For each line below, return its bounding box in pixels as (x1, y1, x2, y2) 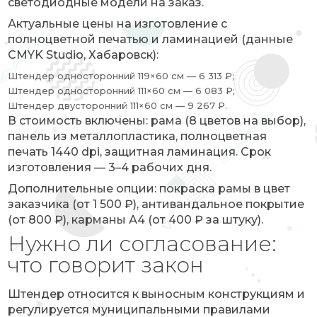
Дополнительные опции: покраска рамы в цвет (8, 182, 291, 195)
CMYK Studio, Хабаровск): (8, 48, 159, 62)
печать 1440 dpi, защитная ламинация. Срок (8, 145, 272, 158)
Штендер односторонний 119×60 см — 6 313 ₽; (8, 70, 235, 81)
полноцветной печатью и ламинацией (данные (8, 33, 294, 46)
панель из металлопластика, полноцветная (8, 129, 267, 143)
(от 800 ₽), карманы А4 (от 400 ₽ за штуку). (8, 213, 264, 226)
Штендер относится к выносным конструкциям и (8, 287, 306, 301)
